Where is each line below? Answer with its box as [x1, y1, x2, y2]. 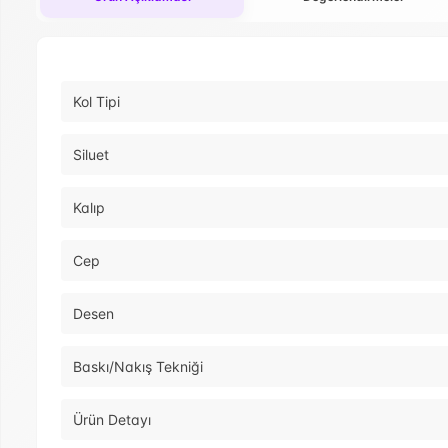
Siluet [73, 146, 109, 164]
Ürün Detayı [73, 411, 151, 429]
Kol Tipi [73, 93, 120, 111]
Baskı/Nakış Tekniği [73, 358, 203, 376]
